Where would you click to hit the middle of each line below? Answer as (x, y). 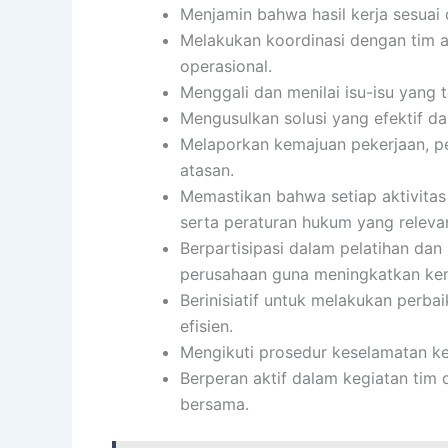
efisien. (206, 326)
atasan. (207, 170)
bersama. (214, 404)
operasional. (226, 66)
